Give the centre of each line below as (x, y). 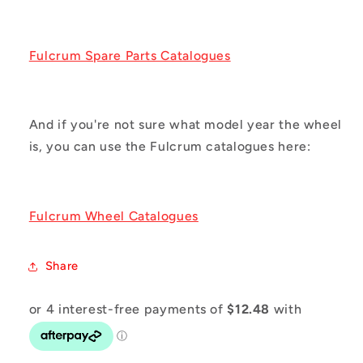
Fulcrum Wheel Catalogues (113, 216)
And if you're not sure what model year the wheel (185, 125)
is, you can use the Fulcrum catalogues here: (170, 147)
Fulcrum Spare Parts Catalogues (130, 55)
